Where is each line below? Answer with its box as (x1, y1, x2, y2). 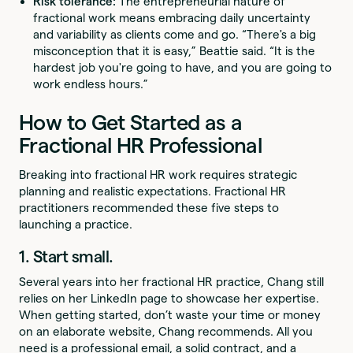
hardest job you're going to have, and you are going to (33, 60, 333, 74)
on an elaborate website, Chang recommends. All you (19, 324, 314, 338)
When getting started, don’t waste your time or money (19, 307, 321, 321)
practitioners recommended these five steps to (19, 200, 280, 214)
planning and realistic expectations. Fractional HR (19, 184, 287, 198)
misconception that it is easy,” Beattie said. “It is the (33, 43, 316, 58)
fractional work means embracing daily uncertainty (33, 10, 311, 24)
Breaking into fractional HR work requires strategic (19, 167, 298, 181)
